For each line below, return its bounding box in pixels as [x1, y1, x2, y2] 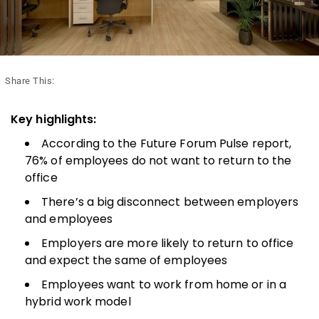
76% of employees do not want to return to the [25, 152, 292, 169]
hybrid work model [25, 293, 131, 310]
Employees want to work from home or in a [41, 276, 287, 293]
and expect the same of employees [25, 251, 228, 268]
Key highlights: [11, 110, 97, 127]
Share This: [5, 75, 55, 86]
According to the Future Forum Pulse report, [41, 135, 292, 152]
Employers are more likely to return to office [41, 234, 294, 251]
